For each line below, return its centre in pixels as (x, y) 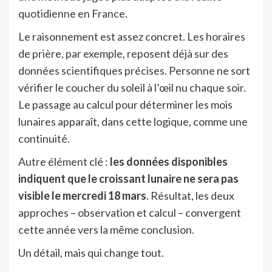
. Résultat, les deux (190, 196)
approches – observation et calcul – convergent (130, 213)
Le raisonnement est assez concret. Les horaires (132, 37)
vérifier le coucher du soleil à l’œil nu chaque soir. (132, 88)
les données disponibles (169, 162)
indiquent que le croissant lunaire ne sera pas (128, 179)
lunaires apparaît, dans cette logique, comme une (133, 122)
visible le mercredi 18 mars (82, 196)
